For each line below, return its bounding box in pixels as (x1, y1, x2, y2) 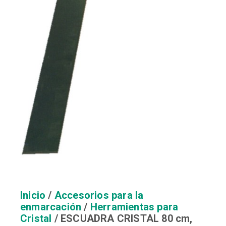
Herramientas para (90, 201, 179, 213)
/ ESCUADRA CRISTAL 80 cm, (51, 212, 193, 225)
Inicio (20, 189, 46, 202)
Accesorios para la (54, 189, 144, 202)
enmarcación (20, 201, 82, 213)
